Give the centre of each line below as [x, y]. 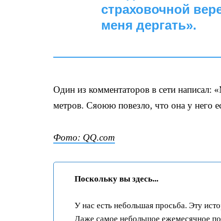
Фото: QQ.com [84, 137]
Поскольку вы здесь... [116, 179]
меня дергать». [149, 25]
